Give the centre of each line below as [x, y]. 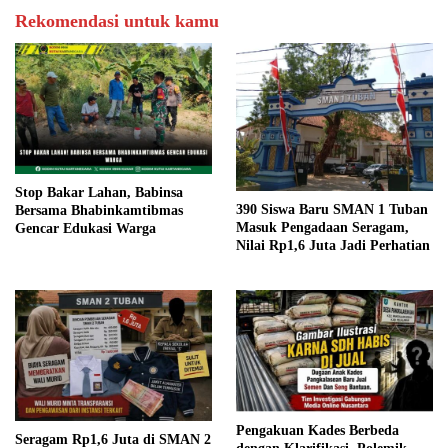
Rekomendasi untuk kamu [117, 20]
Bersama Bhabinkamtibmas [99, 210]
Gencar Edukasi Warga [85, 228]
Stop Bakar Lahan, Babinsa [99, 192]
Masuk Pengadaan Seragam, [322, 227]
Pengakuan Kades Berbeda [317, 430]
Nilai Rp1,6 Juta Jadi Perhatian [333, 245]
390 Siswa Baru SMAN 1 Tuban [332, 209]
